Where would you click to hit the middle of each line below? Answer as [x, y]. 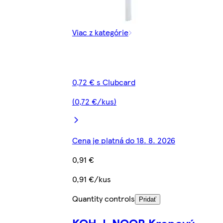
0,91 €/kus [91, 179]
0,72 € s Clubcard [104, 82]
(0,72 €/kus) [94, 102]
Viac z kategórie [100, 32]
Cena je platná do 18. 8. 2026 [123, 140]
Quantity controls [103, 199]
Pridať [147, 200]
